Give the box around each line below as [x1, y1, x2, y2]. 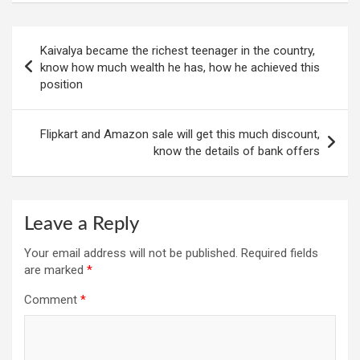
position [40, 76, 83, 92]
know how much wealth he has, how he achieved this [40, 59, 320, 75]
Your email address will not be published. [24, 245, 238, 260]
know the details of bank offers [153, 143, 320, 158]
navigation [11, 53, 103, 74]
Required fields [241, 245, 318, 260]
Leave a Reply [24, 214, 139, 234]
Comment [24, 292, 80, 307]
